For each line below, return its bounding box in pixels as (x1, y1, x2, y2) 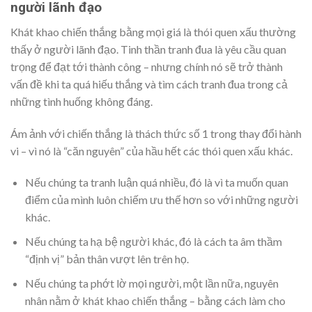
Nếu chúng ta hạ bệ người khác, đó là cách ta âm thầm (24, 235, 282, 249)
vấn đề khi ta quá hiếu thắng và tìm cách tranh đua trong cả (10, 77, 288, 91)
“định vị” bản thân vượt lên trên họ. (24, 252, 189, 266)
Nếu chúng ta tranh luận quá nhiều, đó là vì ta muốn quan (24, 175, 288, 189)
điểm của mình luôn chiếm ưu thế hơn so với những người (24, 193, 298, 207)
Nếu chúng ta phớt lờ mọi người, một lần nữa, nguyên (24, 276, 279, 290)
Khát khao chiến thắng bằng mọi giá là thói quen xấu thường (10, 24, 296, 38)
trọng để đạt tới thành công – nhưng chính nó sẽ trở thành (10, 59, 283, 73)
